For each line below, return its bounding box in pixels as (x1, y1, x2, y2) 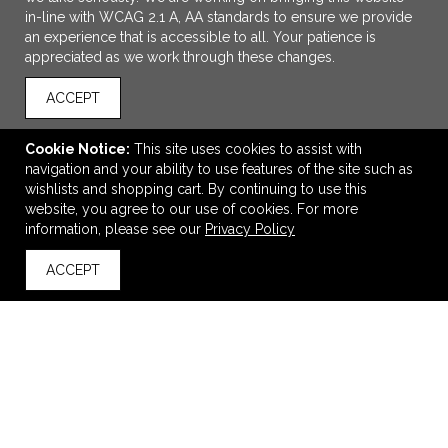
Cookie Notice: (25, 141, 130, 157)
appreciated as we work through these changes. (25, 49, 335, 65)
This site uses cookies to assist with (134, 141, 362, 157)
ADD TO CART (186, 174, 284, 190)
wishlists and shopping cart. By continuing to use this (25, 181, 367, 197)
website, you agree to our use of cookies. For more (25, 201, 358, 217)
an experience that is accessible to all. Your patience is (25, 29, 376, 45)
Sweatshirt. (190, 240, 258, 256)
